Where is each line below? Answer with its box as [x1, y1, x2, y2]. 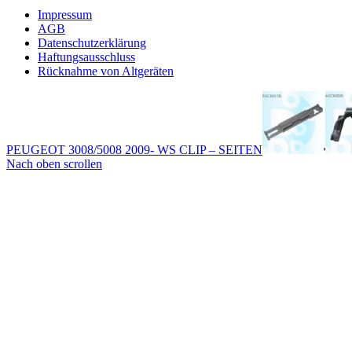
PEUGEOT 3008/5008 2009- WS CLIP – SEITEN [6, 143, 262, 157]
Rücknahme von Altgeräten [38, 64, 174, 79]
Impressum [38, 8, 92, 22]
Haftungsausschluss [38, 50, 135, 64]
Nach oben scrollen [6, 157, 102, 171]
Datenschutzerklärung [38, 36, 146, 50]
